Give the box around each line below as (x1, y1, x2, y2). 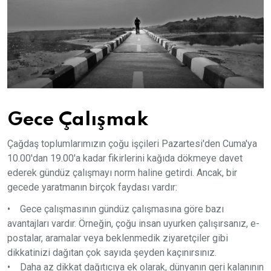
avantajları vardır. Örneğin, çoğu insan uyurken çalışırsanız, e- (7, 218, 260, 230)
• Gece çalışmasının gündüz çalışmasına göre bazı (7, 203, 224, 215)
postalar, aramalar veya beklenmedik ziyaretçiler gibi (7, 232, 228, 244)
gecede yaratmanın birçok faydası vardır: (7, 181, 177, 194)
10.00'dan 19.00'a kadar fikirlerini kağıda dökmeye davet (7, 152, 243, 165)
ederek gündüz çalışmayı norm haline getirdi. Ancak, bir (7, 167, 237, 179)
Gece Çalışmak (7, 110, 148, 130)
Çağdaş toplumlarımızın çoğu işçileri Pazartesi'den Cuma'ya (7, 138, 257, 150)
